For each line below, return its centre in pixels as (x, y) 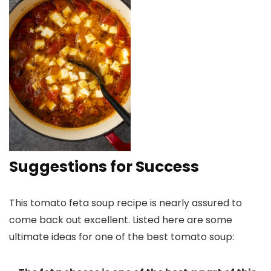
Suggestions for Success (104, 166)
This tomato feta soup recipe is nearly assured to (126, 203)
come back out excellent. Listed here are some (121, 220)
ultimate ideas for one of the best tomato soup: (122, 237)
